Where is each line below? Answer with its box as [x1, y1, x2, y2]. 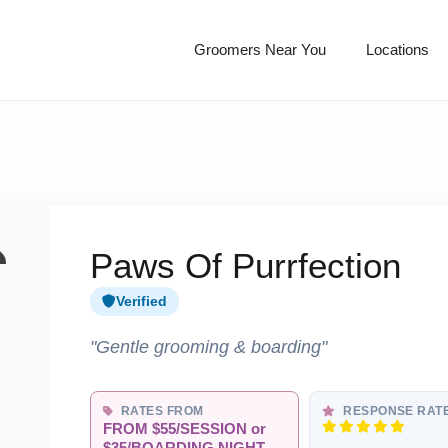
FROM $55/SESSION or [103, 421, 266, 438]
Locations [365, 41, 429, 59]
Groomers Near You [193, 41, 326, 59]
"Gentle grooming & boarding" [90, 336, 327, 358]
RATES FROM [117, 405, 204, 418]
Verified [116, 294, 167, 310]
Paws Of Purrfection [90, 246, 401, 286]
